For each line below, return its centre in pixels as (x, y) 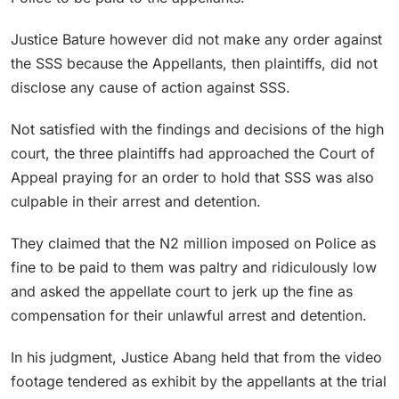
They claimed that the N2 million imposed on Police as (193, 243)
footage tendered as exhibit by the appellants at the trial (199, 381)
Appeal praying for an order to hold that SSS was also (192, 177)
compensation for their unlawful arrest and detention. (189, 315)
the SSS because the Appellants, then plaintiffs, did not (194, 63)
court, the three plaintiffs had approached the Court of (193, 153)
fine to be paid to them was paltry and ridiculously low (194, 267)
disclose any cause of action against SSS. (151, 87)
